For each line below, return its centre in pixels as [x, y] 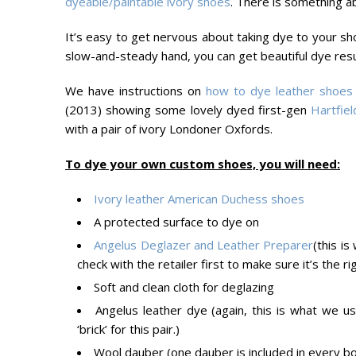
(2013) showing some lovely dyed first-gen [188, 110]
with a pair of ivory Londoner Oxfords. [169, 129]
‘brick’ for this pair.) [128, 329]
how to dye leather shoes [279, 91]
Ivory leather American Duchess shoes [199, 199]
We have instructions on [135, 91]
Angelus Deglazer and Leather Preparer [204, 245]
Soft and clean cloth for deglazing [184, 287]
